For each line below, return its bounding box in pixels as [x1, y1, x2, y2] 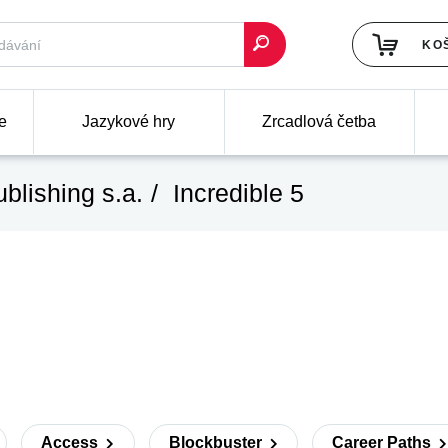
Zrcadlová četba [262, 113, 377, 130]
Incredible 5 [166, 178, 304, 207]
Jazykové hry [82, 113, 176, 130]
